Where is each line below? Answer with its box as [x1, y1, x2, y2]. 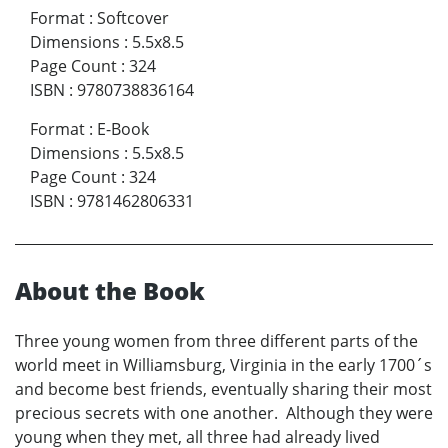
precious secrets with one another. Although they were [15, 402, 433, 425]
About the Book [15, 274, 205, 308]
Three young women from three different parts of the [15, 330, 418, 353]
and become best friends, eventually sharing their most [15, 378, 432, 401]
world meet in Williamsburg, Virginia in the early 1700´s [15, 354, 432, 377]
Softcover [97, 7, 169, 30]
